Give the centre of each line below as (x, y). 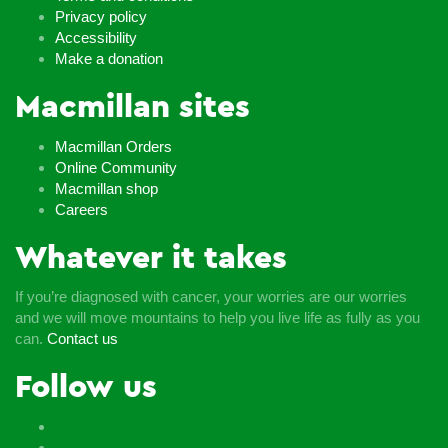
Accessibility (96, 38)
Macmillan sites (132, 107)
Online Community (116, 167)
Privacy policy (101, 17)
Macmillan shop (106, 188)
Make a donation (109, 59)
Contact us (82, 339)
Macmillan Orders (113, 146)
